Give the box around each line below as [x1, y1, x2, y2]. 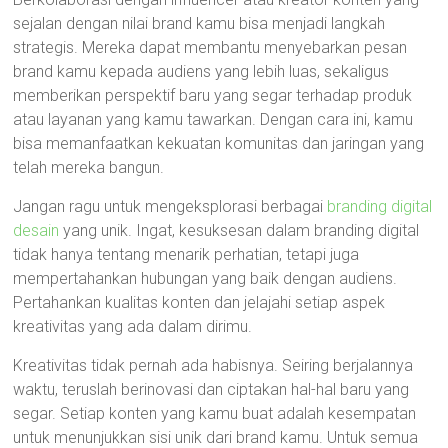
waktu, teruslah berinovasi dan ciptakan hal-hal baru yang [13, 380, 410, 399]
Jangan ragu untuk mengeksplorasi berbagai [13, 197, 328, 216]
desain [13, 221, 60, 240]
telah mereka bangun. [13, 158, 165, 177]
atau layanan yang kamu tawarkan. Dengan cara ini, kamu [13, 110, 414, 129]
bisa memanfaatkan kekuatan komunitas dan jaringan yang [13, 134, 425, 153]
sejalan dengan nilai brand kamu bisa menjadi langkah [13, 14, 386, 33]
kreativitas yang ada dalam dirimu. [13, 317, 253, 336]
